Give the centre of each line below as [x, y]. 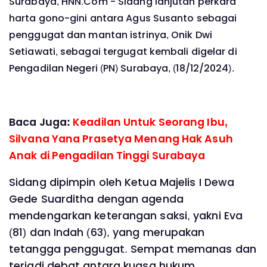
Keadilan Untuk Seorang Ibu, [150, 122]
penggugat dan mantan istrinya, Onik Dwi [111, 35]
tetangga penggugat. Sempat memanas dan [133, 249]
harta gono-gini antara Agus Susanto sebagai [123, 18]
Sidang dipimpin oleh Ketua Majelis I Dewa [122, 183]
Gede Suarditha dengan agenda [96, 199]
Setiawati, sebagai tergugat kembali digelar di [123, 51]
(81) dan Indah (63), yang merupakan [107, 233]
